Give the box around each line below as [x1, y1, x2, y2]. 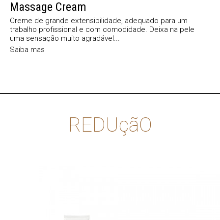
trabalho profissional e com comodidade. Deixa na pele [10, 25, 194, 34]
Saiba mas [10, 45, 45, 54]
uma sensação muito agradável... [10, 33, 120, 43]
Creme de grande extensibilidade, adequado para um [10, 16, 188, 25]
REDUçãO [68, 113, 152, 137]
